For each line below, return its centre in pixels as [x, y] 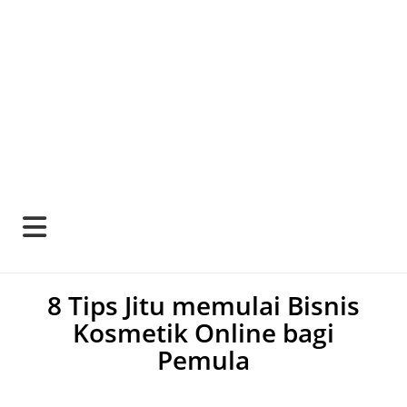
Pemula [203, 360]
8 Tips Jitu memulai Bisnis [203, 305]
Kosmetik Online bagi [203, 333]
